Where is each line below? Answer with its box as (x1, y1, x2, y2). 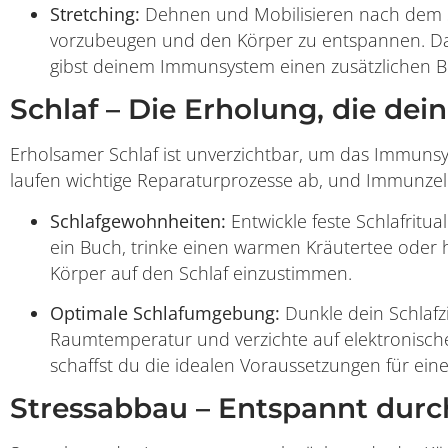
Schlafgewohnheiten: (50, 208, 226, 233)
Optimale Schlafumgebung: (50, 300, 280, 325)
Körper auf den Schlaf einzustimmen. (50, 260, 352, 285)
